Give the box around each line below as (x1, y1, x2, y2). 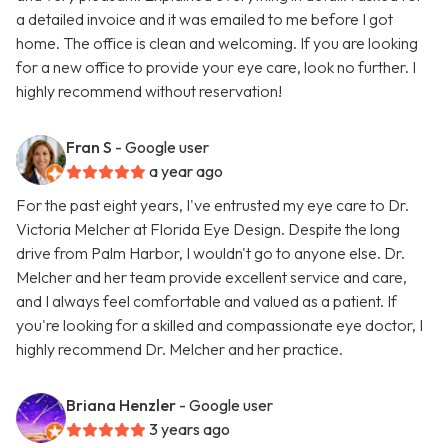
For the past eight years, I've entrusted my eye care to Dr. (16, 195, 409, 216)
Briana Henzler (66, 395, 176, 416)
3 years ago (149, 419, 230, 440)
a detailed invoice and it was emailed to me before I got (16, 9, 393, 30)
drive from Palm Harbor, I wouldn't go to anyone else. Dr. (16, 243, 405, 264)
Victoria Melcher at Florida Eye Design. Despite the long (16, 219, 400, 240)
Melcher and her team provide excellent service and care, (16, 267, 407, 288)
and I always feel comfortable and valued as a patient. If (16, 291, 397, 312)
